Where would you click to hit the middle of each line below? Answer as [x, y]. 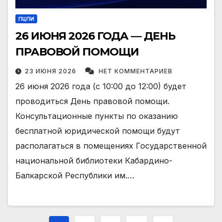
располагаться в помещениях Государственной [111, 146]
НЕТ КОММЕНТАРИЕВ [136, 71]
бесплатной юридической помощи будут [98, 131]
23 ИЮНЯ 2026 [52, 71]
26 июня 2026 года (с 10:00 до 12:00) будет [101, 86]
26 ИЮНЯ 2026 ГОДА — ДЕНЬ [95, 36]
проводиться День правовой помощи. [92, 101]
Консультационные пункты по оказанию [97, 116]
